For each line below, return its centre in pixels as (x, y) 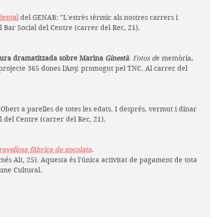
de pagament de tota (164, 160)
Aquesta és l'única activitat (83, 160)
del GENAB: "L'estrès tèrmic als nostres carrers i (99, 17)
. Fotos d (142, 58)
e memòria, (176, 58)
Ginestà (117, 58)
